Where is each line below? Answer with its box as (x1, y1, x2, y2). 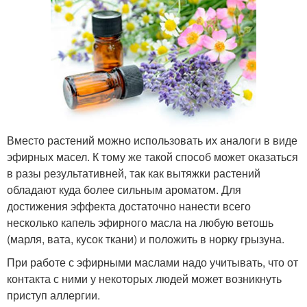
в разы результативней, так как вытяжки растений (7, 164, 260, 181)
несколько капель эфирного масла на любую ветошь (7, 214, 273, 230)
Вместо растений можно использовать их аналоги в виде (7, 132, 297, 148)
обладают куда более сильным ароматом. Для (7, 181, 241, 197)
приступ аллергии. (7, 286, 100, 303)
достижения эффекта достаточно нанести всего (7, 197, 251, 214)
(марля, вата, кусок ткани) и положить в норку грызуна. (7, 230, 284, 247)
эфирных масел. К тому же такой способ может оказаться (7, 148, 298, 164)
